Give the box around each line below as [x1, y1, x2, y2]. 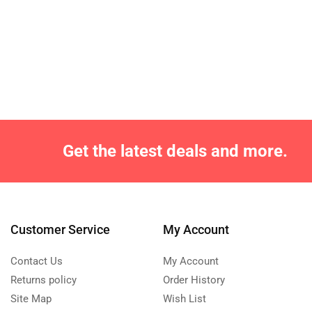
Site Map [10, 292, 52, 305]
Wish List [162, 292, 206, 305]
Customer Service [10, 221, 110, 237]
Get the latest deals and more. [62, 141, 288, 161]
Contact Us [10, 254, 63, 267]
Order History [162, 273, 225, 286]
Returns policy [10, 273, 77, 286]
